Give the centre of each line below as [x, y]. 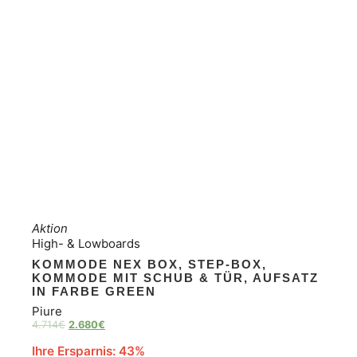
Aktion [50, 229]
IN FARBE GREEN [94, 291]
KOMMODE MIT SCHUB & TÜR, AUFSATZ [175, 277]
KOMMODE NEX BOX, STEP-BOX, [149, 264]
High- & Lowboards [86, 244]
